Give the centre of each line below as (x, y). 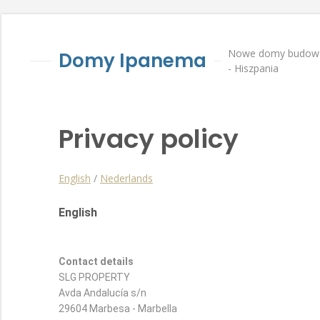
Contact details (96, 261)
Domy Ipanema (132, 61)
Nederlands (126, 178)
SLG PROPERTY (94, 277)
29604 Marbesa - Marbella (118, 309)
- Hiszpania (253, 68)
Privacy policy (149, 139)
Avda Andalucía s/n (102, 293)
